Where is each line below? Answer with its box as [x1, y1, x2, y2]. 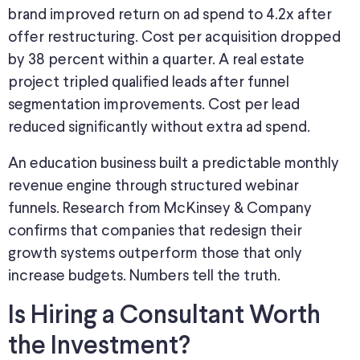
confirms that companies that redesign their [8, 223, 302, 239]
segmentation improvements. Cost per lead [8, 96, 300, 112]
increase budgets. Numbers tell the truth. [8, 268, 280, 284]
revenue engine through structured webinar [8, 178, 299, 194]
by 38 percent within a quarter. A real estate [8, 51, 305, 67]
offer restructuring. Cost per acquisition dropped [8, 29, 341, 45]
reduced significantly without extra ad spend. [8, 119, 310, 135]
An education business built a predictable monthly [8, 155, 339, 171]
